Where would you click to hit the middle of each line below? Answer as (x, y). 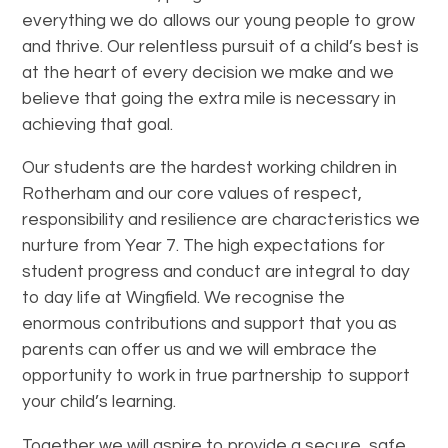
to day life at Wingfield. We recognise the (184, 298)
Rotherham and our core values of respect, (192, 194)
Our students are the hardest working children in (210, 168)
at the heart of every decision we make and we (208, 72)
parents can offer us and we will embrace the (200, 350)
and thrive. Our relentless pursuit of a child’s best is (221, 46)
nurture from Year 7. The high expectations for (204, 246)
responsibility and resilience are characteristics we (221, 220)
